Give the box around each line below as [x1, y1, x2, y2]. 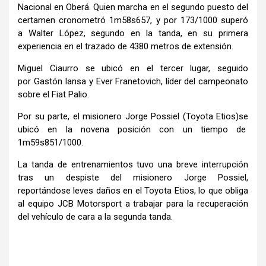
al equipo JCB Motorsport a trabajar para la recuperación [18, 198, 248, 209]
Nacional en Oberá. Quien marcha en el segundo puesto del [18, 1, 248, 12]
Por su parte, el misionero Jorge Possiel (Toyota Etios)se [18, 110, 248, 122]
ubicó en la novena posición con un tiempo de [18, 123, 248, 135]
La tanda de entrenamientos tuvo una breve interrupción [18, 159, 248, 170]
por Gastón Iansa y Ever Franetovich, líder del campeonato [18, 75, 248, 87]
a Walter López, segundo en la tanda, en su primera [18, 27, 248, 39]
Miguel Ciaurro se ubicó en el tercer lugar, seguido [18, 62, 248, 74]
